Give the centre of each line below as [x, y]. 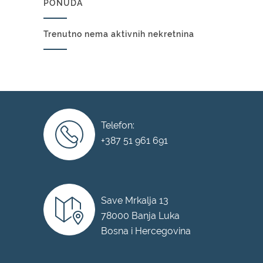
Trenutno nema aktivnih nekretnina [119, 34]
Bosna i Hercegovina [146, 231]
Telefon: [118, 126]
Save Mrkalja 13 [135, 201]
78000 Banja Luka [140, 216]
